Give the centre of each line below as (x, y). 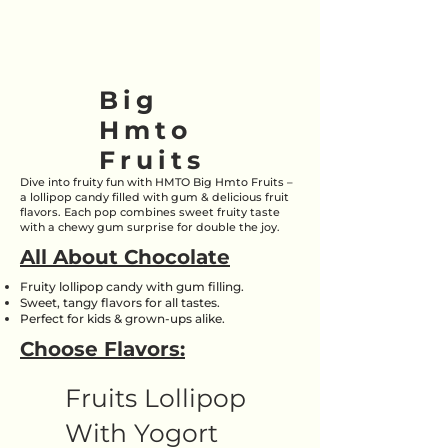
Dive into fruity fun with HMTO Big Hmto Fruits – (156, 182)
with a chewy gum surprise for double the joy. (150, 227)
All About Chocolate (125, 257)
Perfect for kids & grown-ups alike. (122, 318)
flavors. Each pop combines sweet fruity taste (150, 212)
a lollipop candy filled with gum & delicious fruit (154, 197)
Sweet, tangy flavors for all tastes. (120, 302)
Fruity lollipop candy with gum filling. (132, 286)
